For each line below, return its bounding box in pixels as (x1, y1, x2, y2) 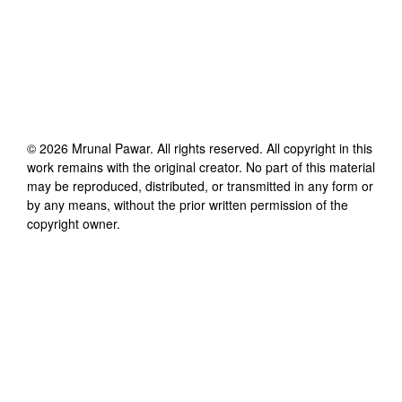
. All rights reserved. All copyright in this (150, 138, 372, 157)
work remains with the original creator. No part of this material (27, 157, 375, 176)
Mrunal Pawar (72, 138, 150, 157)
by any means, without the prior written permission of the (27, 195, 348, 214)
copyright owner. (27, 214, 120, 232)
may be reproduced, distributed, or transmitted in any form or (27, 176, 373, 195)
